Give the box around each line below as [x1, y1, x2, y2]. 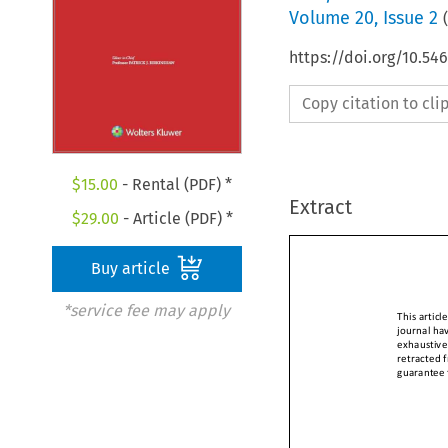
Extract [288, 194, 352, 219]
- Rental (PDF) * [118, 175, 233, 195]
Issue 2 [382, 6, 438, 29]
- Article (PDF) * [118, 209, 233, 229]
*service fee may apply [62, 301, 230, 321]
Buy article [91, 259, 175, 279]
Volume [288, 6, 355, 29]
